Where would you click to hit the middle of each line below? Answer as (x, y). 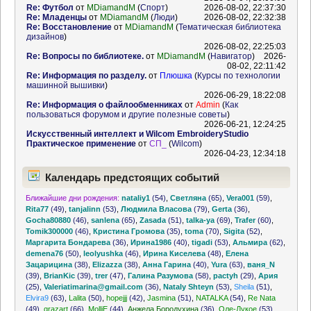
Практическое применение (81, 144)
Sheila (244, 287)
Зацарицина (49, 264)
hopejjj (117, 298)
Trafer (245, 220)
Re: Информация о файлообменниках (104, 105)
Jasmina (162, 298)
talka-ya (201, 220)
